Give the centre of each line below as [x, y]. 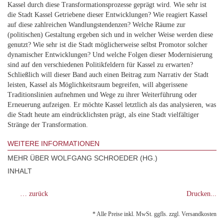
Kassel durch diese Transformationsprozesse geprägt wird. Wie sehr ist [107, 5]
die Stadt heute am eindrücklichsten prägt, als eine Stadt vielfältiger [103, 115]
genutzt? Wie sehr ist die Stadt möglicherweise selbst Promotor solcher [107, 45]
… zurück [34, 194]
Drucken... [201, 194]
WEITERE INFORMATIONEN [53, 143]
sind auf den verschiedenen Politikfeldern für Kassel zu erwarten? [100, 65]
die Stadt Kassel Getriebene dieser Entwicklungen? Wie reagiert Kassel [107, 15]
